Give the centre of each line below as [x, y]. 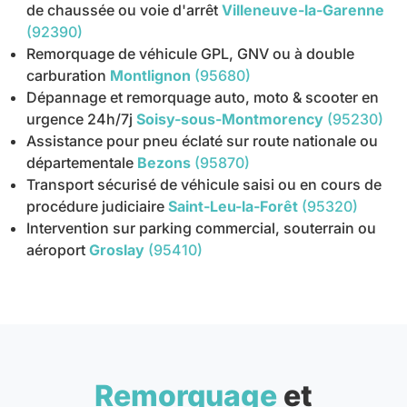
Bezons [164, 162]
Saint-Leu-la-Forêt [233, 206]
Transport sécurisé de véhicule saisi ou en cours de [204, 184]
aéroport [56, 249]
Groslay [117, 249]
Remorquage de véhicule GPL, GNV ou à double [191, 53]
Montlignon [151, 75]
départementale [80, 162]
